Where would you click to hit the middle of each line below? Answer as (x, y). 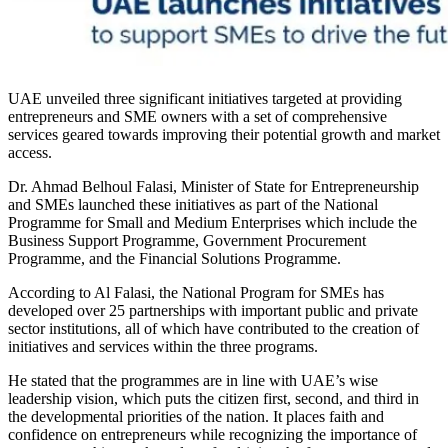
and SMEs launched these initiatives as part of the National (193, 204)
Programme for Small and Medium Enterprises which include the (212, 222)
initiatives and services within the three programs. (163, 346)
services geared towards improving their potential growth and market (224, 134)
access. (30, 152)
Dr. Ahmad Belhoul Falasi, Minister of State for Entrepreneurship (213, 186)
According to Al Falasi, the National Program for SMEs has (196, 292)
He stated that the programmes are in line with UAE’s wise (193, 380)
